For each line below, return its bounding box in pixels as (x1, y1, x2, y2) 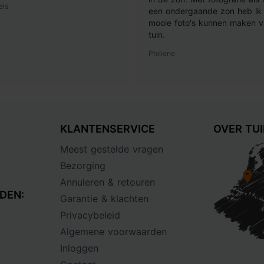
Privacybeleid (60, 209, 121, 222)
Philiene (148, 49, 175, 58)
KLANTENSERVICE (60, 123, 156, 136)
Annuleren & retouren (60, 176, 156, 189)
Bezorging (60, 160, 106, 172)
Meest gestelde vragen (60, 143, 164, 156)
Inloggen (60, 242, 99, 255)
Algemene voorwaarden (60, 226, 167, 238)
